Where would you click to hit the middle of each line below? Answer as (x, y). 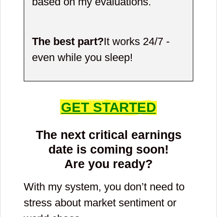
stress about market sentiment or (100, 202)
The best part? (68, 41)
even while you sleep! (83, 57)
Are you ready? (108, 163)
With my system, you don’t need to (104, 186)
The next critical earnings (108, 134)
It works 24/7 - (137, 41)
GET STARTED (108, 107)
